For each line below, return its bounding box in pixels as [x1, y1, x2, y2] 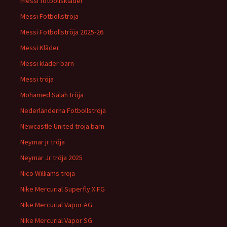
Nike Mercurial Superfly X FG [20, 184, 105, 194]
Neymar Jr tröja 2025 [20, 153, 83, 162]
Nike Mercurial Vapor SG [20, 216, 92, 225]
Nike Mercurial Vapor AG [20, 200, 92, 209]
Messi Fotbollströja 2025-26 [20, 27, 103, 36]
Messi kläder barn [20, 59, 74, 68]
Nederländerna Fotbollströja [20, 106, 106, 115]
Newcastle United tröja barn [20, 122, 104, 131]
